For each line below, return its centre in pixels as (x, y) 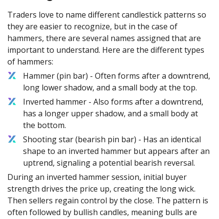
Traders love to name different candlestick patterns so (107, 15)
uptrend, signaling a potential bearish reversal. (110, 163)
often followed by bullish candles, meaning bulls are (102, 212)
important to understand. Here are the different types (106, 50)
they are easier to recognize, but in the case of (92, 26)
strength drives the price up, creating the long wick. (101, 189)
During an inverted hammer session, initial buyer (97, 177)
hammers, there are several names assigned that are (104, 38)
